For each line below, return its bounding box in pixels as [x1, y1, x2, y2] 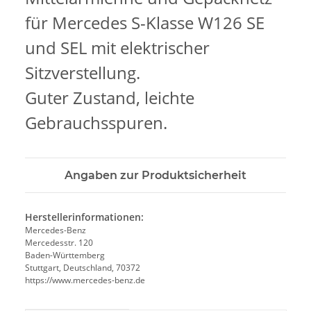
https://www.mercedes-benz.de [25, 274, 145, 286]
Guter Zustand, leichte [25, 85, 194, 109]
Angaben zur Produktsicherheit [65, 168, 246, 182]
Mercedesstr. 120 [25, 236, 93, 249]
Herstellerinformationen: [25, 210, 144, 224]
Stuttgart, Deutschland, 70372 [25, 261, 140, 274]
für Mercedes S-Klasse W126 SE [25, 10, 264, 34]
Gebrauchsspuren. [25, 110, 167, 134]
